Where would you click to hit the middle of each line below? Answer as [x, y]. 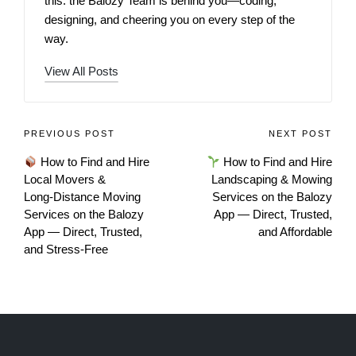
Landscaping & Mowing [272, 180]
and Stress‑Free [66, 250]
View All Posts [81, 72]
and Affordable [295, 232]
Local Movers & [65, 180]
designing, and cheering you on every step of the [170, 20]
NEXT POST [300, 134]
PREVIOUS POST [70, 134]
